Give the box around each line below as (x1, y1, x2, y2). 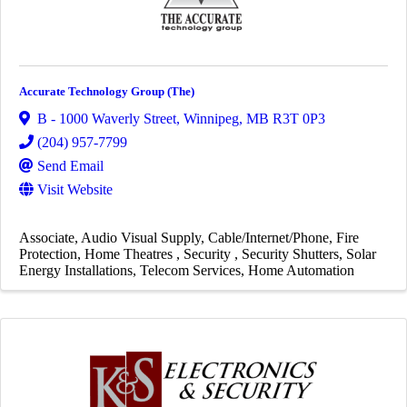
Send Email (37, 158, 104, 174)
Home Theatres (84, 246, 176, 263)
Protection (19, 246, 77, 263)
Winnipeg (184, 111, 239, 127)
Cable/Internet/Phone (208, 230, 329, 246)
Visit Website (37, 182, 113, 198)
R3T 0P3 (273, 111, 325, 127)
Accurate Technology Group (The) (19, 84, 194, 99)
